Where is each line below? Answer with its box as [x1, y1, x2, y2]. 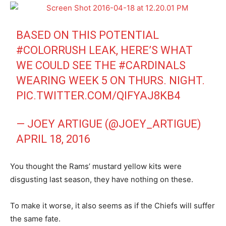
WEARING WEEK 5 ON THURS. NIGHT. [16, 74, 205, 87]
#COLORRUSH [16, 43, 87, 56]
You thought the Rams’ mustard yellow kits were [10, 161, 182, 171]
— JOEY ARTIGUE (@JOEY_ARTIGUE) [16, 117, 202, 130]
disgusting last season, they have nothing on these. [10, 174, 193, 184]
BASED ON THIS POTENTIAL [16, 28, 159, 41]
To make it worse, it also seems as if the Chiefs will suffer [10, 200, 215, 210]
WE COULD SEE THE [16, 59, 119, 72]
